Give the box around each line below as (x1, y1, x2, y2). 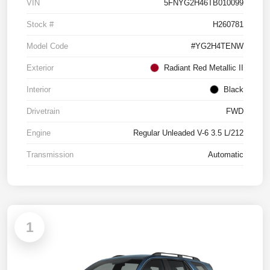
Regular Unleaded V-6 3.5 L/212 (133, 128, 243, 138)
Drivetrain (27, 107, 60, 116)
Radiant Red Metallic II (164, 63, 243, 73)
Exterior (27, 63, 54, 73)
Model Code (27, 42, 68, 51)
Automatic (208, 150, 243, 160)
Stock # (27, 20, 54, 30)
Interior (27, 85, 51, 95)
